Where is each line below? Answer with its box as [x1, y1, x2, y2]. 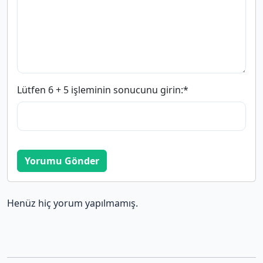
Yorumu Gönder [25, 154, 99, 168]
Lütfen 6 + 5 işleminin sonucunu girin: [17, 83, 183, 97]
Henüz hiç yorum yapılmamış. [7, 197, 138, 210]
